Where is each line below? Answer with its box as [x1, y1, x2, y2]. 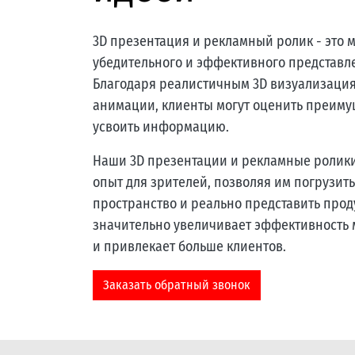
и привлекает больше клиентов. [93, 238, 286, 255]
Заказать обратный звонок [103, 277, 250, 292]
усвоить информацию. [93, 118, 229, 136]
